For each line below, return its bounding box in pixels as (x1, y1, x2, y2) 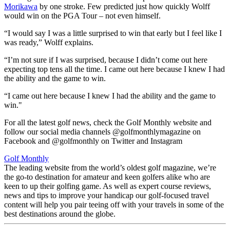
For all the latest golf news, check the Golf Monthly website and (4, 118, 212, 127)
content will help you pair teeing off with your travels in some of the (4, 200, 224, 209)
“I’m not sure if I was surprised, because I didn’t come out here (4, 55, 207, 65)
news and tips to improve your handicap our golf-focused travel (4, 191, 209, 200)
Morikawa (4, 2, 37, 11)
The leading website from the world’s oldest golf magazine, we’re (4, 163, 216, 172)
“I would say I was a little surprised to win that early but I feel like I (4, 29, 222, 38)
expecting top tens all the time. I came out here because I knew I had (4, 65, 225, 74)
